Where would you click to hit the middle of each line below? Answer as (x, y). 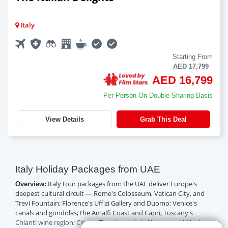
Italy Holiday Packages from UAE (88, 169)
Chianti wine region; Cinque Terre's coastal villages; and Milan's (109, 222)
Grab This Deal (163, 119)
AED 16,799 (182, 80)
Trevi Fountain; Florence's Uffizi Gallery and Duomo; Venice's (106, 203)
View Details (65, 119)
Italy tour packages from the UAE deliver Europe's (122, 183)
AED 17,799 (191, 67)
